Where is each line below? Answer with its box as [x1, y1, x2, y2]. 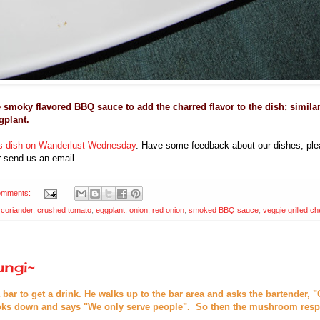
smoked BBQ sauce [189, 206, 259, 215]
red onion [152, 206, 184, 215]
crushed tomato [37, 206, 91, 215]
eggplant [96, 206, 125, 215]
